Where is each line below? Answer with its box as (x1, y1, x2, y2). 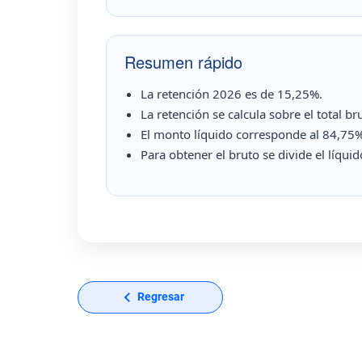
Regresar (137, 290, 184, 303)
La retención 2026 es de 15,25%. (141, 85, 322, 102)
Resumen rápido (124, 49, 242, 74)
